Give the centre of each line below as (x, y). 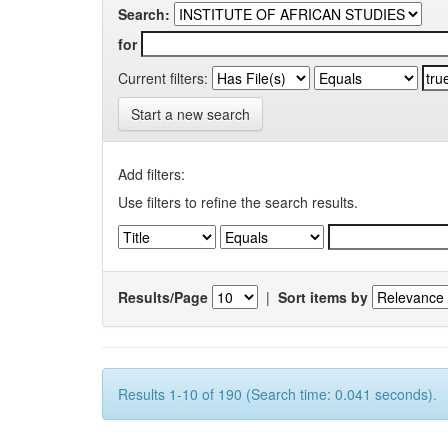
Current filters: (163, 77)
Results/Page (163, 296)
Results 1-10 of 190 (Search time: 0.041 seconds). (277, 394)
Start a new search (190, 114)
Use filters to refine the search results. (238, 202)
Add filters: (151, 174)
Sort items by (323, 296)
